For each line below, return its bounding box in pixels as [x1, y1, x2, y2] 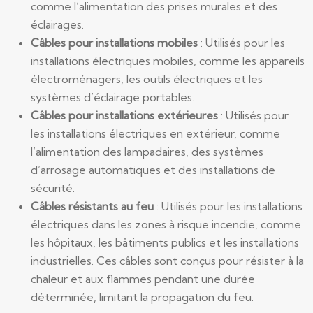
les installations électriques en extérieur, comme [31, 126, 280, 140]
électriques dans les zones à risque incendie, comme [31, 217, 301, 231]
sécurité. [31, 181, 75, 195]
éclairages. [31, 17, 84, 31]
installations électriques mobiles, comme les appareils [31, 54, 305, 68]
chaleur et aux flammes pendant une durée [31, 272, 255, 286]
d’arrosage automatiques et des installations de [31, 163, 275, 177]
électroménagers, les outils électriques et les [31, 72, 263, 86]
